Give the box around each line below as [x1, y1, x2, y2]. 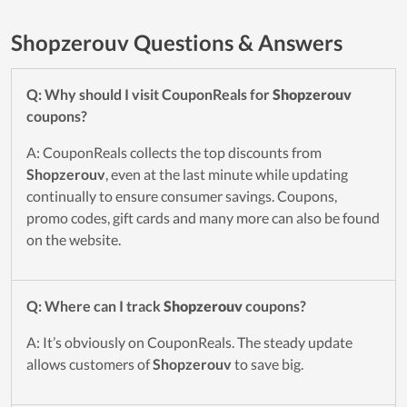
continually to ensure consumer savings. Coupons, [26, 187, 337, 205]
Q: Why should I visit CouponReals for [26, 85, 273, 104]
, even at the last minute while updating [105, 165, 348, 184]
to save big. [232, 355, 303, 373]
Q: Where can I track [26, 297, 164, 315]
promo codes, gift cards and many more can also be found [26, 209, 380, 227]
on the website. [26, 231, 121, 249]
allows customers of [26, 355, 153, 373]
